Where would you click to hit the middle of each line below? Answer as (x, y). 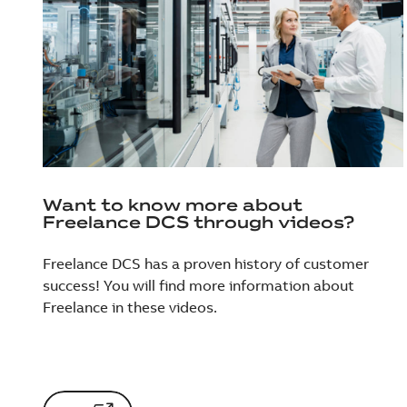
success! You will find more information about (199, 286)
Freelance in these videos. (130, 308)
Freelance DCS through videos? (199, 223)
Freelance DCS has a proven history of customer (206, 264)
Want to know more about (173, 205)
